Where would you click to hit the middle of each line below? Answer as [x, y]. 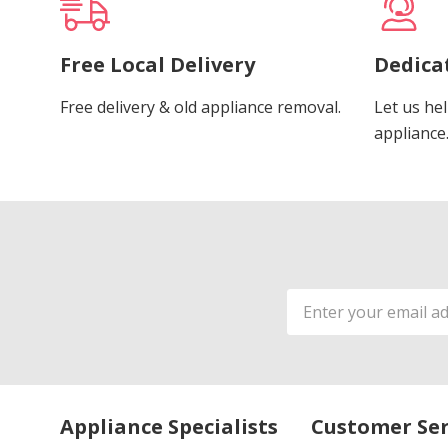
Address [319, 324]
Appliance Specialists [169, 426]
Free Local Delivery [157, 64]
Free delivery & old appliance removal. [200, 106]
